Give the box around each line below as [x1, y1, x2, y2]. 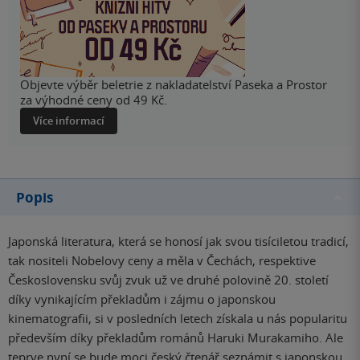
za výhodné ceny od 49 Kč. [20, 92, 167, 108]
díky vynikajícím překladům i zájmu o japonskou [8, 291, 276, 308]
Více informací [33, 113, 104, 129]
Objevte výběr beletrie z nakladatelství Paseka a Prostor [20, 76, 327, 93]
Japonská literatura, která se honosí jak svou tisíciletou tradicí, [8, 233, 349, 250]
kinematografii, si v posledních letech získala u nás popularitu [8, 310, 347, 327]
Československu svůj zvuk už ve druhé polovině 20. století [8, 272, 329, 288]
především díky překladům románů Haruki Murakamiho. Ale [8, 329, 343, 346]
